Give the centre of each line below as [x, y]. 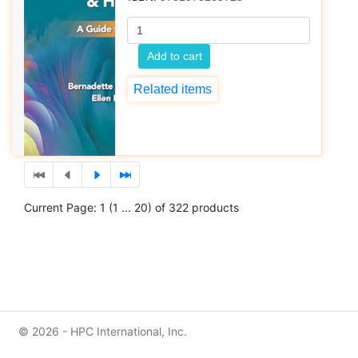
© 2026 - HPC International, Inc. [103, 331]
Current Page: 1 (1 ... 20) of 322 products [131, 207]
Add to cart [174, 56]
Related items [173, 89]
